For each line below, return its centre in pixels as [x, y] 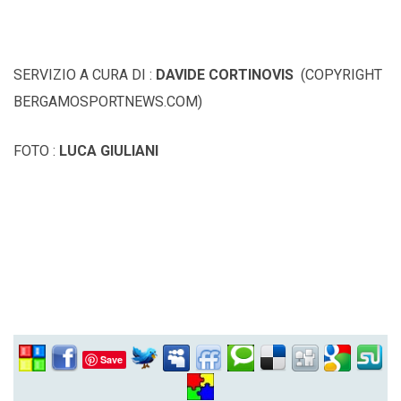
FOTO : [36, 150]
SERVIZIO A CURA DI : [85, 74]
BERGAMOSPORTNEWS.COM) [108, 101]
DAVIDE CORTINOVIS [225, 74]
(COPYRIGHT [338, 74]
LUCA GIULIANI [109, 150]
